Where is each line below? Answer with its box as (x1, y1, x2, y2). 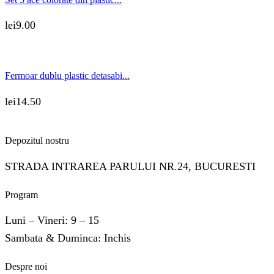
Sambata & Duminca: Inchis (5, 231, 131, 244)
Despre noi (5, 261, 47, 272)
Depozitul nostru (5, 135, 69, 146)
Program (5, 189, 38, 200)
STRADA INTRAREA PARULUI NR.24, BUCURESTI (5, 160, 256, 172)
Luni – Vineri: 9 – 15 (5, 213, 102, 226)
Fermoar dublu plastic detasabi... (5, 70, 130, 81)
